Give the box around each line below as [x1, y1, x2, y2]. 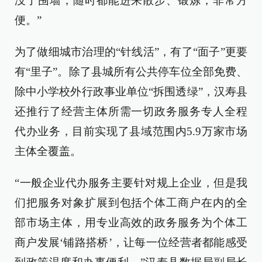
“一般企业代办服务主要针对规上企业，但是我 [15, 177, 247, 189]
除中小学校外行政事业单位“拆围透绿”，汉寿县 [15, 85, 247, 98]
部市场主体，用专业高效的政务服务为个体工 [15, 216, 247, 229]
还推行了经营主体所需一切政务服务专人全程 [15, 105, 247, 118]
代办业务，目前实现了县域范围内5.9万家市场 [15, 125, 247, 137]
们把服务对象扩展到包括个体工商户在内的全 [15, 196, 247, 209]
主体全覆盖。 [15, 145, 81, 157]
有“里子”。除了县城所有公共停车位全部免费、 [15, 65, 247, 78]
